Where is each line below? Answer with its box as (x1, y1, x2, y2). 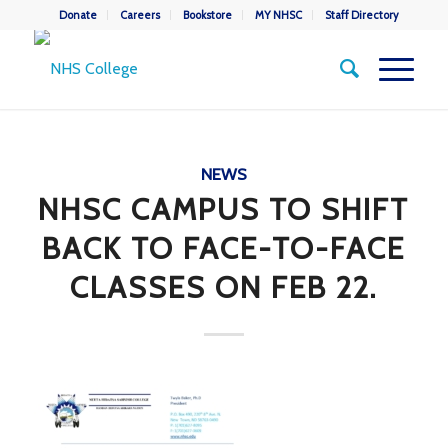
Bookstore (182, 8, 232, 22)
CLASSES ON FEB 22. (70, 269, 378, 306)
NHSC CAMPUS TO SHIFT (38, 191, 410, 228)
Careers (119, 8, 160, 22)
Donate (58, 8, 97, 22)
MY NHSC (254, 8, 302, 22)
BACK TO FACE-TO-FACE (42, 230, 406, 267)
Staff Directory (324, 8, 399, 22)
